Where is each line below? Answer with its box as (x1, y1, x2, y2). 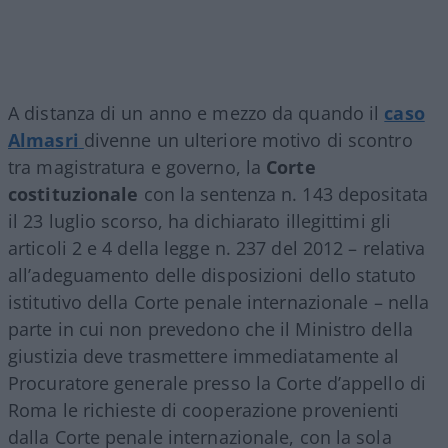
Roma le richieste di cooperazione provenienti (8, 397, 400, 422)
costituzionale (8, 181, 139, 206)
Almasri (8, 127, 79, 152)
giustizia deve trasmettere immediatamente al (8, 343, 400, 368)
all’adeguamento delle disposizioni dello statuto (8, 262, 416, 287)
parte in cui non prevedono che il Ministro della (8, 316, 413, 341)
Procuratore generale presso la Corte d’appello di (8, 370, 426, 395)
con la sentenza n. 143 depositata (138, 181, 428, 206)
